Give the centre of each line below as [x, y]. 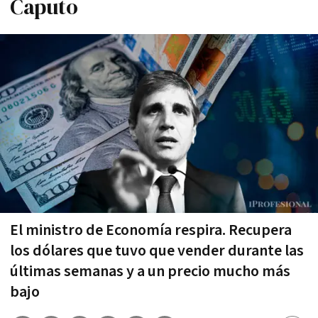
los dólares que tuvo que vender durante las [157, 251]
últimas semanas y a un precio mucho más [150, 271]
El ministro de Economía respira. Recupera [151, 230]
